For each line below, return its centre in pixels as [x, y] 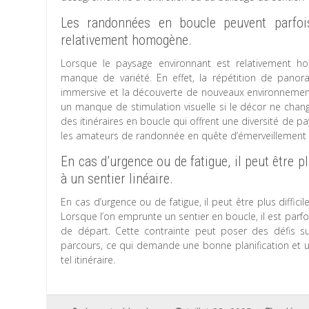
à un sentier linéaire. [117, 179]
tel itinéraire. [88, 260]
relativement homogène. [127, 40]
